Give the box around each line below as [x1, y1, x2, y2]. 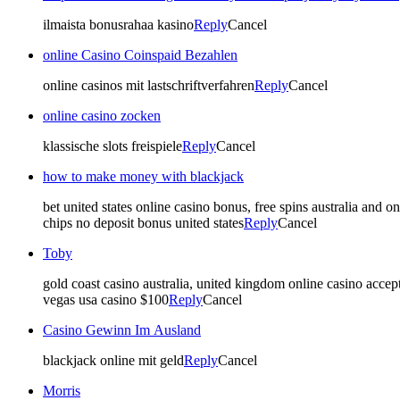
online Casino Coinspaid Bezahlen [43, 46, 237, 62]
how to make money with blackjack [43, 168, 244, 184]
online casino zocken [43, 107, 161, 123]
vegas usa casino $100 [43, 291, 169, 307]
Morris [43, 382, 80, 398]
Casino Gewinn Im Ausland [43, 321, 201, 337]
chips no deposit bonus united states [43, 214, 244, 230]
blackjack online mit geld [43, 352, 184, 368]
